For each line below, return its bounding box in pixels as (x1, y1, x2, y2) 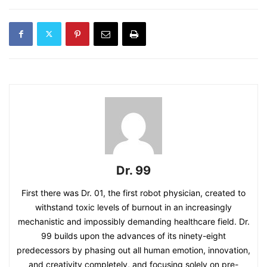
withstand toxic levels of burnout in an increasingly (35, 201, 232, 212)
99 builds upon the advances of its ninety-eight (41, 230, 226, 241)
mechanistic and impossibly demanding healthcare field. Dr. (17, 216, 250, 226)
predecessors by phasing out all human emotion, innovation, (17, 244, 250, 255)
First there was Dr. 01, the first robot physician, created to (21, 187, 246, 198)
